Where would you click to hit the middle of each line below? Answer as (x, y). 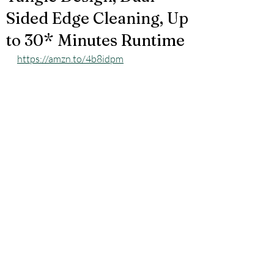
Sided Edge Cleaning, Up (97, 18)
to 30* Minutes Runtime (95, 40)
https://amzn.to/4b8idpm (70, 59)
